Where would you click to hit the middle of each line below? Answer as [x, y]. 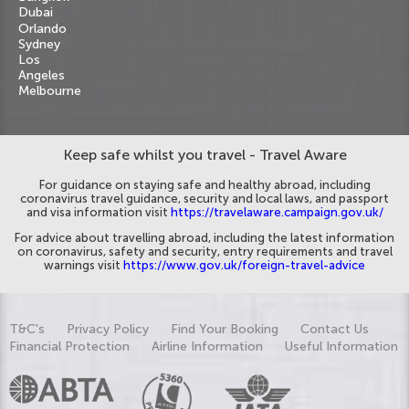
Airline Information [207, 346]
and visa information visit [98, 213]
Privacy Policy [108, 330]
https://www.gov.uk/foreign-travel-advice [244, 266]
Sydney [39, 44]
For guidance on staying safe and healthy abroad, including [204, 185]
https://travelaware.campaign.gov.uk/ [277, 213]
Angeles [42, 75]
